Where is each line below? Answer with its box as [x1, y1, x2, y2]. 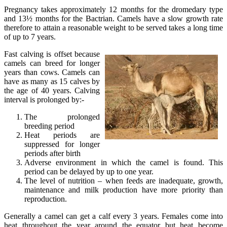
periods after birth [24, 148, 81, 158]
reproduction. [24, 194, 67, 203]
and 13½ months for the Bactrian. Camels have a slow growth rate [4, 14, 223, 23]
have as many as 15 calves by [4, 77, 100, 86]
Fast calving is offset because [4, 49, 100, 58]
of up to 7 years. [4, 32, 56, 41]
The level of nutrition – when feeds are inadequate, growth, [24, 176, 223, 185]
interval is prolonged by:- [4, 95, 84, 104]
